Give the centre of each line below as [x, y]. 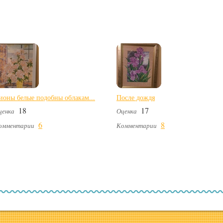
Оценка [127, 111]
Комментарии [137, 126]
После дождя [136, 98]
